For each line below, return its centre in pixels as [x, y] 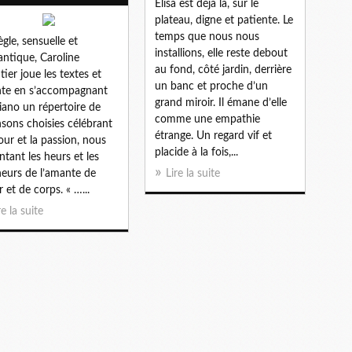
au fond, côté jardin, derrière [223, 70]
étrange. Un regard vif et [213, 136]
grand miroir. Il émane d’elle [221, 103]
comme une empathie [207, 119]
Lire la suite [193, 173]
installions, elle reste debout [221, 53]
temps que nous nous [207, 37]
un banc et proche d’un [211, 86]
